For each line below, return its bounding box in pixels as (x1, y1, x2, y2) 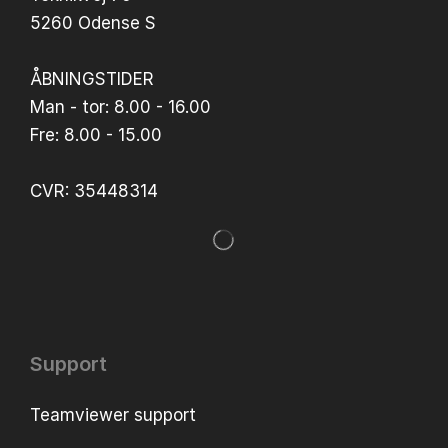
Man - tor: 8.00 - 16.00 (30, 96, 211, 117)
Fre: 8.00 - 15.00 (30, 124, 162, 145)
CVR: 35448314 (30, 180, 158, 201)
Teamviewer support (30, 404, 196, 425)
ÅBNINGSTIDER (30, 68, 154, 89)
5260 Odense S (30, 12, 156, 33)
